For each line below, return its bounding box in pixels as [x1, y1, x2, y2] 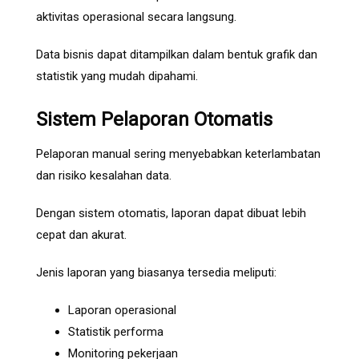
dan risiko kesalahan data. [36, 168, 171, 184]
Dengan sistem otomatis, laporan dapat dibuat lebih [36, 206, 306, 221]
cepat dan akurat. [36, 228, 127, 243]
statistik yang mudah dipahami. [36, 69, 198, 84]
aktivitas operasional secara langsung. [36, 10, 236, 25]
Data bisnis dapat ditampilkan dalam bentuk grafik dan [36, 47, 317, 63]
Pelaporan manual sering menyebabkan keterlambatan [36, 147, 321, 162]
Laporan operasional [68, 303, 176, 318]
